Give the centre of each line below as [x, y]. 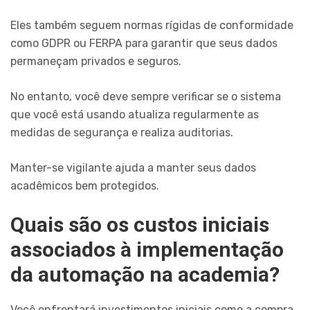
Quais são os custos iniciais [140, 224]
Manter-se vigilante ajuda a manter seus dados [133, 167]
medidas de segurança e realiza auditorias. [122, 132]
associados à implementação [147, 249]
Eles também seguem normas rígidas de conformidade [152, 25]
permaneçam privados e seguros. [96, 61]
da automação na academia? [145, 274]
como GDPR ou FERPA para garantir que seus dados [144, 43]
